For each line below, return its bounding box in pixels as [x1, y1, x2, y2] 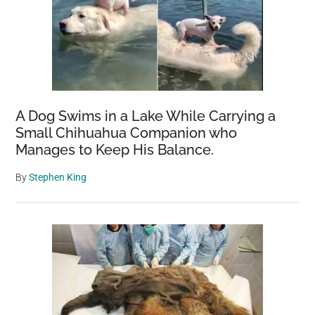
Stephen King [29, 172, 87, 183]
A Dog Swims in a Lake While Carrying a [15, 108, 276, 124]
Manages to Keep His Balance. [15, 141, 214, 158]
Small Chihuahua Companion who [15, 124, 238, 141]
